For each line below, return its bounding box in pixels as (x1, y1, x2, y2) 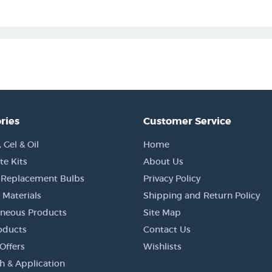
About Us (143, 156, 183, 167)
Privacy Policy (143, 173, 200, 184)
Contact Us (143, 224, 191, 235)
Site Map (143, 207, 181, 218)
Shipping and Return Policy (143, 190, 260, 201)
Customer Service (143, 115, 231, 127)
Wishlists (143, 241, 182, 252)
